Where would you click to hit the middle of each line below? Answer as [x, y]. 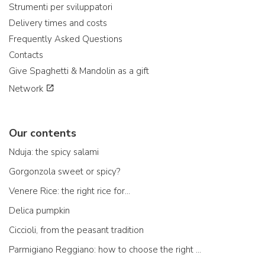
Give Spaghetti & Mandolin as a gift [79, 71]
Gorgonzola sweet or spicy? [64, 171]
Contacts [26, 55]
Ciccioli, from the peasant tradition [76, 230]
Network [27, 88]
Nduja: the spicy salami [54, 152]
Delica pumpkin [39, 210]
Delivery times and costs [58, 23]
